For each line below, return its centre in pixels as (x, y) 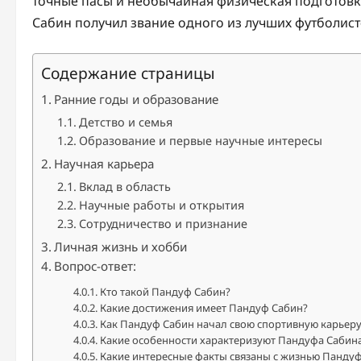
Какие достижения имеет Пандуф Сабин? (203, 308)
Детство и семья (125, 122)
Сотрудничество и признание (163, 224)
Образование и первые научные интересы (200, 141)
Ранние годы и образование (137, 99)
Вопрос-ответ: (95, 266)
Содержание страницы (128, 73)
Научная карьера (104, 164)
